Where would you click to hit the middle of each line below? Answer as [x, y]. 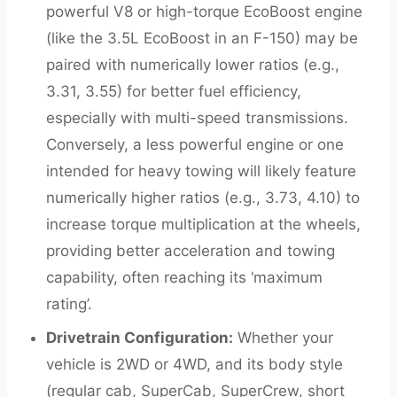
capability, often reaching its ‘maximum [184, 277]
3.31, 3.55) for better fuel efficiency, [174, 91]
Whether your [283, 338]
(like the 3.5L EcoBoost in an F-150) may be [202, 38]
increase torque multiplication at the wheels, [203, 224]
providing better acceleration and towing [191, 251]
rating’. [69, 304]
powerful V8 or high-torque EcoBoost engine [204, 12]
